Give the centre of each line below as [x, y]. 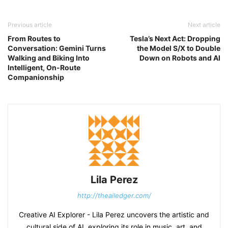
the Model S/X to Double [179, 48]
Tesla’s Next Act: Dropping [175, 39]
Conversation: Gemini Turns [57, 48]
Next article [204, 25]
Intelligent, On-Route [44, 68]
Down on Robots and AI [180, 58]
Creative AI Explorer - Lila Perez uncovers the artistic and [114, 215]
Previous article [30, 25]
